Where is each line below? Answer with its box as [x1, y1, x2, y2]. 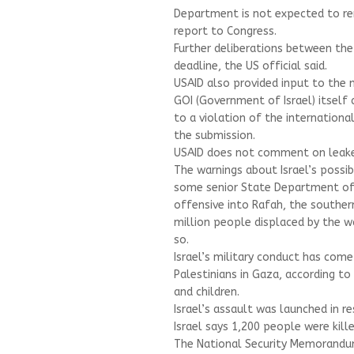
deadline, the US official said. [174, 58, 327, 73]
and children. [174, 284, 239, 299]
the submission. [174, 128, 255, 142]
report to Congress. [174, 24, 277, 38]
